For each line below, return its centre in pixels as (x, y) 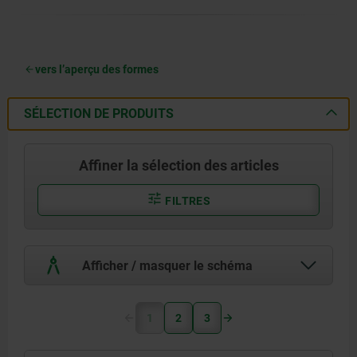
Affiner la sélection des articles (178, 165)
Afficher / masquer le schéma (166, 265)
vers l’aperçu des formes (97, 69)
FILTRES (186, 200)
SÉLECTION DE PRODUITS (99, 113)
